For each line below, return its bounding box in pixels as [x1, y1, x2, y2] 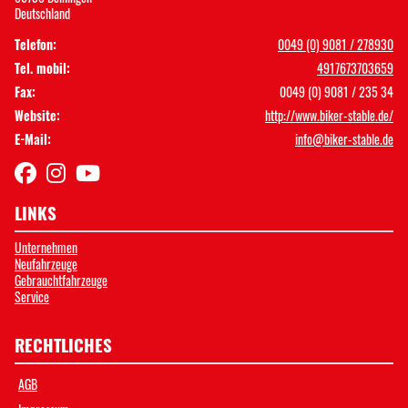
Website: [15, 105, 60, 125]
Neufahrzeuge [15, 253, 77, 273]
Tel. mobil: [15, 57, 70, 77]
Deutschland [15, 3, 70, 23]
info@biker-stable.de [295, 128, 393, 148]
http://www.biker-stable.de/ [265, 105, 393, 125]
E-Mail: [15, 128, 51, 148]
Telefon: [15, 34, 56, 54]
